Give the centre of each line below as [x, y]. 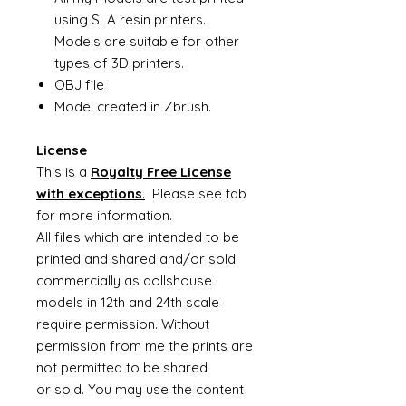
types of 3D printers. [119, 63]
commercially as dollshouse [124, 280]
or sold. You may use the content [140, 389]
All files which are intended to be [138, 237]
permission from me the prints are [145, 346]
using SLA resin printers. [130, 19]
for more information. [104, 215]
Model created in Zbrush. [133, 106]
